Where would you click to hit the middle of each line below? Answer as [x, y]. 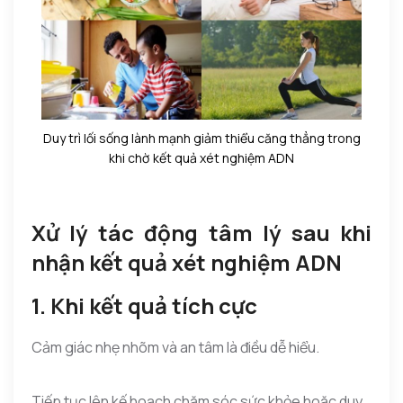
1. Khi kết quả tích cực [144, 305]
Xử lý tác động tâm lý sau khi [201, 232]
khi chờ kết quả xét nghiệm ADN [201, 157]
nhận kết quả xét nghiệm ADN [187, 262]
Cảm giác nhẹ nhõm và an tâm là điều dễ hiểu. [175, 347]
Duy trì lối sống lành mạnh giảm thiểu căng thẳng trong [201, 138]
